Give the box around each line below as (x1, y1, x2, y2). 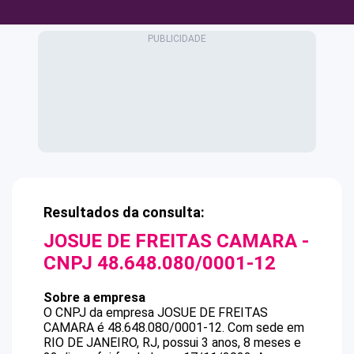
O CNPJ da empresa (43, 305, 157, 320)
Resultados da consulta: (43, 204, 205, 220)
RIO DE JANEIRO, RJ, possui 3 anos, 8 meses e (43, 335, 301, 350)
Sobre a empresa (43, 290, 145, 305)
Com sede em (228, 320, 304, 335)
